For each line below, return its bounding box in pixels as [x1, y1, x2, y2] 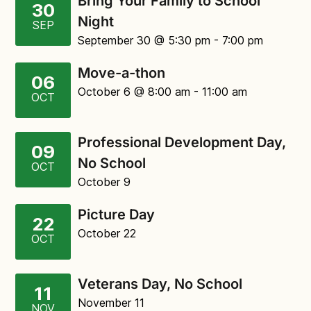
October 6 [78, 85, 131, 99]
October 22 [78, 226, 136, 240]
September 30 [78, 33, 151, 47]
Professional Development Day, [78, 134, 286, 151]
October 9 [78, 175, 131, 189]
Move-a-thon [78, 65, 165, 81]
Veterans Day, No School [78, 276, 242, 292]
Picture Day [78, 206, 155, 223]
